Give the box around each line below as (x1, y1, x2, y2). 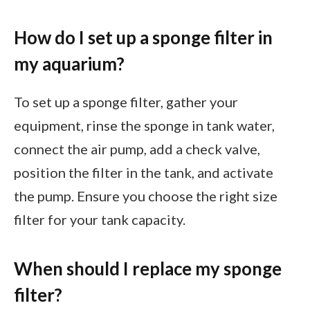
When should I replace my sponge (14, 257, 282, 279)
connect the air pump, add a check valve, (14, 140, 260, 157)
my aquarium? (14, 53, 125, 74)
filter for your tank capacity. (14, 211, 185, 228)
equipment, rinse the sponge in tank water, (14, 117, 275, 134)
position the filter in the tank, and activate (14, 164, 273, 181)
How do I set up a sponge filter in (14, 26, 273, 48)
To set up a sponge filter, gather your (14, 93, 238, 110)
